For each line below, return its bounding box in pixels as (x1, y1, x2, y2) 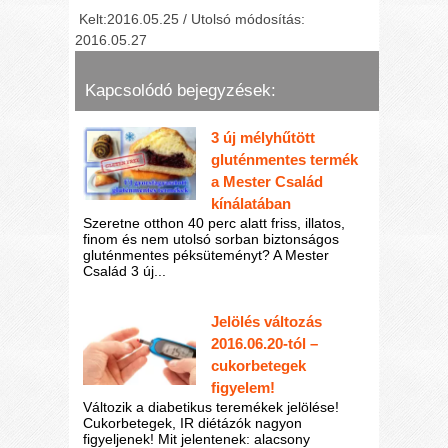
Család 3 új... (83, 262, 167, 279)
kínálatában (210, 194, 291, 212)
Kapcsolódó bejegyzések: (85, 80, 277, 100)
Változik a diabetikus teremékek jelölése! (83, 399, 340, 416)
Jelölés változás (210, 313, 322, 331)
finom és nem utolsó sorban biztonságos (83, 230, 340, 247)
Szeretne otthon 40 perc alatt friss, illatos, (83, 214, 346, 231)
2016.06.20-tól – (210, 335, 318, 353)
